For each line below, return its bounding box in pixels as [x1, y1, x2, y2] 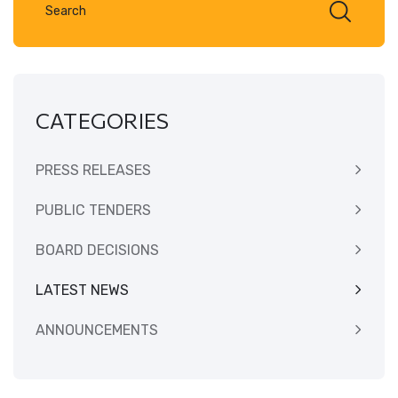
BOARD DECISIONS [36, 241, 159, 259]
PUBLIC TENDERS [36, 201, 151, 219]
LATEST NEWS [36, 281, 129, 298]
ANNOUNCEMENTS [36, 321, 158, 338]
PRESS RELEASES [36, 161, 151, 179]
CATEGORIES [36, 107, 170, 133]
